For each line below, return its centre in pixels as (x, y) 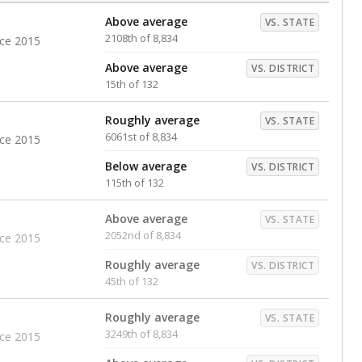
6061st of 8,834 (141, 137)
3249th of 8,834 (141, 334)
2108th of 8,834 (141, 38)
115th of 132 (135, 183)
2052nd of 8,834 (143, 235)
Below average (146, 166)
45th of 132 (132, 281)
